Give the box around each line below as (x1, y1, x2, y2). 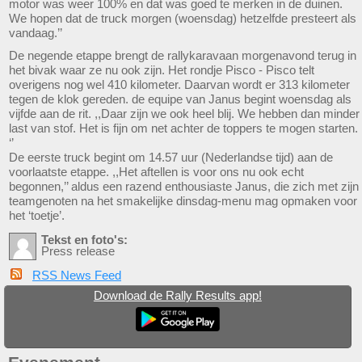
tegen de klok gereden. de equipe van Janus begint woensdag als (9, 92, 351, 107)
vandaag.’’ (9, 26, 62, 40)
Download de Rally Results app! (93, 288, 262, 302)
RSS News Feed (32, 268, 121, 282)
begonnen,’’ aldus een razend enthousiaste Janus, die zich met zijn (9, 179, 359, 194)
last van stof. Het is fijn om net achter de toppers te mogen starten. (9, 121, 358, 136)
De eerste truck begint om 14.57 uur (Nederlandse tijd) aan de (9, 150, 333, 165)
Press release (41, 244, 115, 258)
